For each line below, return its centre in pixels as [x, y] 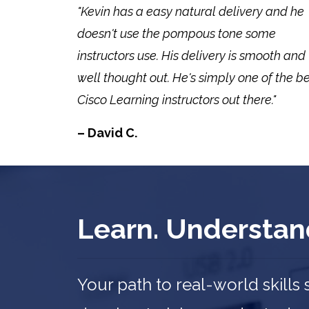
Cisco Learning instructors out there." [177, 99]
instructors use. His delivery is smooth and [191, 55]
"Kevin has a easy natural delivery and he [191, 11]
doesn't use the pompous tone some [177, 33]
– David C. [107, 132]
